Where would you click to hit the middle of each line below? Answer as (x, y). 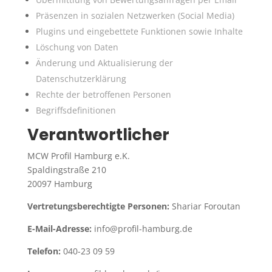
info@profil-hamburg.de (142, 228)
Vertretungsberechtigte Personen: (98, 206)
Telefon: (44, 251)
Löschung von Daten (77, 47)
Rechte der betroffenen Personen (103, 94)
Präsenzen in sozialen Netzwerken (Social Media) (135, 15)
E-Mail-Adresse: (59, 228)
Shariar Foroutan (205, 206)
